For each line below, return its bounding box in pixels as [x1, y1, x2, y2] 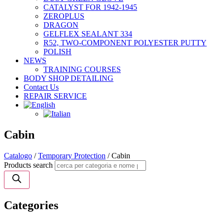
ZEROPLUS [43, 12, 84, 20]
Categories [4, 198, 58, 212]
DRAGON [43, 21, 78, 29]
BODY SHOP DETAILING [24, 74, 113, 82]
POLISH [43, 47, 72, 56]
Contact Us [24, 83, 59, 91]
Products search [4, 160, 53, 169]
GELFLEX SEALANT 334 [43, 30, 132, 38]
